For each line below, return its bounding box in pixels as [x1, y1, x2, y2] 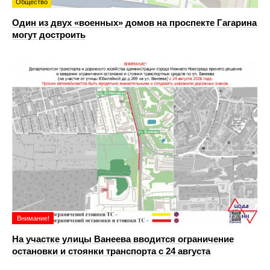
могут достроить [12, 29, 86, 40]
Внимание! [17, 214, 49, 222]
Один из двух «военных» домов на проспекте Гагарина [12, 17, 257, 28]
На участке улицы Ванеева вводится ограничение [12, 233, 234, 244]
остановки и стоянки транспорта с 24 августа [12, 245, 210, 256]
